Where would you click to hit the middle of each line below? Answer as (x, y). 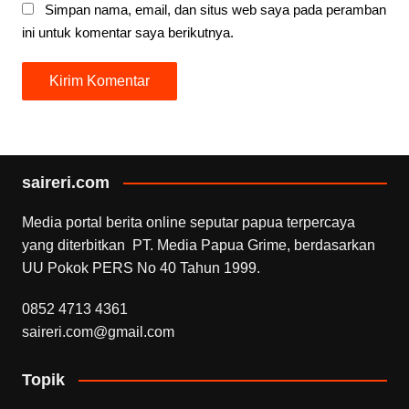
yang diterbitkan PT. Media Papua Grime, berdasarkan (198, 245)
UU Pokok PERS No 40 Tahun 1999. (141, 267)
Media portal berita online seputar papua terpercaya (188, 222)
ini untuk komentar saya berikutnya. (127, 32)
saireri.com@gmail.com (98, 331)
